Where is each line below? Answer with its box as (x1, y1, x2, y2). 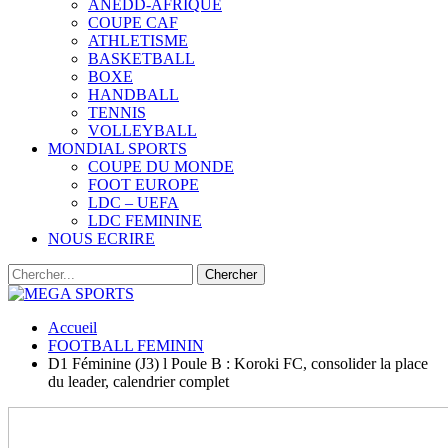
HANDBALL (88, 86, 179, 103)
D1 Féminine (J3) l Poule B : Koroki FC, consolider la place (48, 355, 428, 372)
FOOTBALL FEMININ (48, 337, 204, 354)
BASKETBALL (88, 50, 195, 67)
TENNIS (88, 104, 146, 121)
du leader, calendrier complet (48, 373, 229, 390)
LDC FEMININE (88, 212, 202, 229)
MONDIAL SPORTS (48, 140, 187, 157)
